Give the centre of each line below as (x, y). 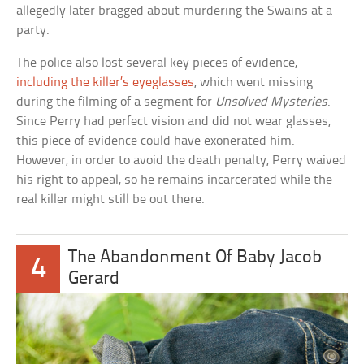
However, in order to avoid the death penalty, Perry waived (182, 160)
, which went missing (254, 82)
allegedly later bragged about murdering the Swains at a (175, 11)
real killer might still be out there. (111, 199)
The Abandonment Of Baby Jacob (195, 258)
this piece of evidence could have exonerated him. (156, 141)
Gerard (94, 279)
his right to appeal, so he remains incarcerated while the (175, 180)
